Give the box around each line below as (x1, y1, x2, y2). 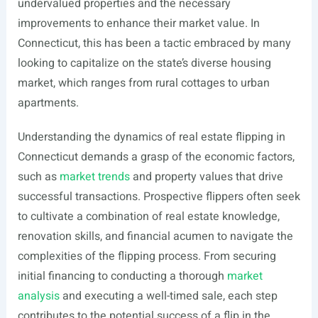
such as (17, 168, 60, 185)
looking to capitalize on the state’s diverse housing (17, 55, 271, 72)
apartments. (17, 94, 79, 111)
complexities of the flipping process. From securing (17, 248, 276, 265)
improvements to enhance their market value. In (17, 15, 260, 32)
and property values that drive (129, 168, 283, 185)
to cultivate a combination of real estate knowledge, (17, 208, 280, 225)
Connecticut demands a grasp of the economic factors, (17, 148, 295, 165)
